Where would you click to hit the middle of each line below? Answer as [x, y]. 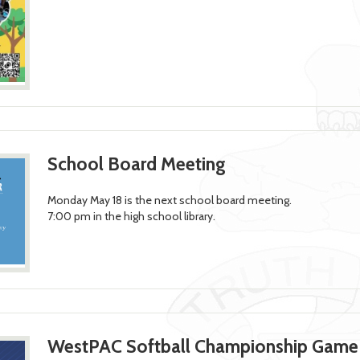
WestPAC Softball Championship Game [202, 347]
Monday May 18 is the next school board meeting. [169, 200]
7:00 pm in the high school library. [131, 216]
